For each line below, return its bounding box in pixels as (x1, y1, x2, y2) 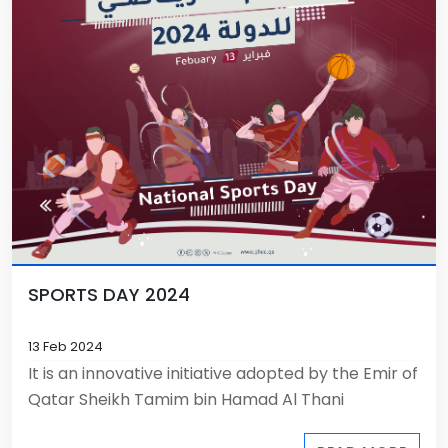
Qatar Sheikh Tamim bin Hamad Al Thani (28, 388, 344, 411)
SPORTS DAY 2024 (28, 282, 190, 307)
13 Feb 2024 (28, 337, 103, 356)
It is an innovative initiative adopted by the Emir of (28, 362, 418, 385)
